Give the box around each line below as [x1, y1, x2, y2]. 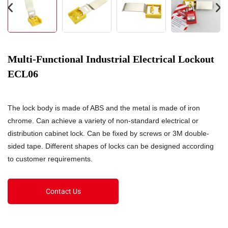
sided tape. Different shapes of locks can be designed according [8, 142, 214, 150]
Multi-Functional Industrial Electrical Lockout [8, 53, 214, 65]
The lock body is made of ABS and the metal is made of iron [8, 104, 200, 112]
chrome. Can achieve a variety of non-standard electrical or [8, 117, 198, 125]
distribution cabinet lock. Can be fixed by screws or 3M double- [8, 129, 209, 137]
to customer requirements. [8, 155, 93, 163]
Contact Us [45, 187, 81, 195]
